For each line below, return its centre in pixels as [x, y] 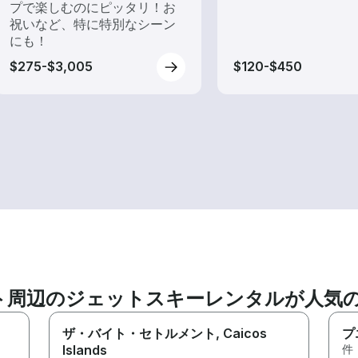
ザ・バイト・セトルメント [139, 333]
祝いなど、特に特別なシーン [93, 24]
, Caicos [242, 333]
